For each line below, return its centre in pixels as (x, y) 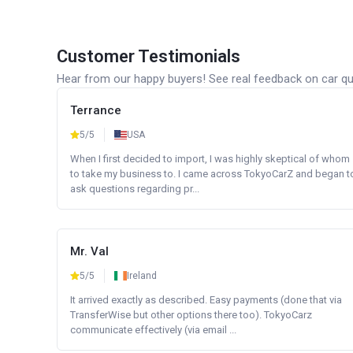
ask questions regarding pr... (135, 189)
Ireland (142, 276)
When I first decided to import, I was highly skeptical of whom (210, 159)
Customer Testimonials (149, 56)
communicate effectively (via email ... (153, 330)
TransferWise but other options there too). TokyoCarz (191, 315)
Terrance (96, 110)
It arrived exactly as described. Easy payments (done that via (206, 300)
